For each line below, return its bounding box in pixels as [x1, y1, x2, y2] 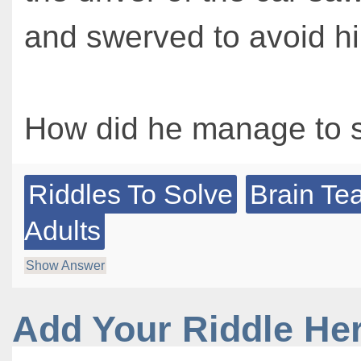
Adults [24, 215, 101, 246]
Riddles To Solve [28, 179, 233, 210]
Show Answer [26, 259, 105, 272]
